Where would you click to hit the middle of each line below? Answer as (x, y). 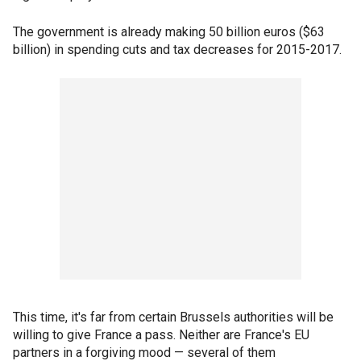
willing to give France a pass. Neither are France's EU (161, 335)
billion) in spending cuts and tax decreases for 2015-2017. (177, 50)
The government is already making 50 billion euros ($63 (169, 32)
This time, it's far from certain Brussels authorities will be (173, 317)
